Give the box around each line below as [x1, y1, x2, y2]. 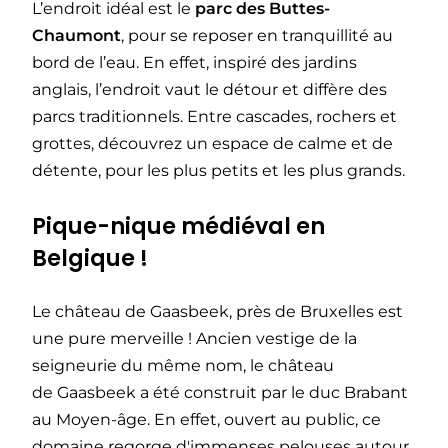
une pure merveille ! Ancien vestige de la [32, 328, 357, 348]
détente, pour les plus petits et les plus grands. [32, 161, 405, 181]
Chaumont [32, 26, 121, 46]
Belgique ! [32, 241, 148, 274]
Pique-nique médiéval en [32, 209, 325, 242]
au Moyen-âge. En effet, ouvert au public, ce [32, 409, 381, 429]
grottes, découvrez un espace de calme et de [32, 134, 393, 154]
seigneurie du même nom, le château [32, 355, 334, 375]
